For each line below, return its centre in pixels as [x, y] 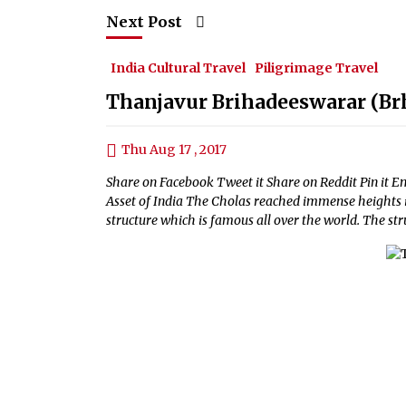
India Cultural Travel [178, 68]
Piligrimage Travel [316, 68]
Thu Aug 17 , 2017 [174, 150]
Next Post [144, 22]
